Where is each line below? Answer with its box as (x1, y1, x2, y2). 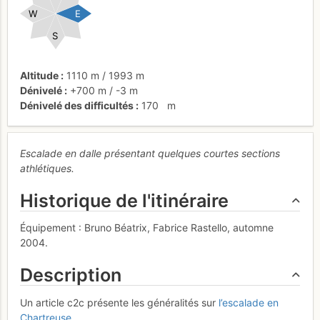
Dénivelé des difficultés (20, 99, 134, 112)
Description (20, 264, 121, 286)
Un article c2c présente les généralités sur (20, 296, 219, 309)
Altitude (20, 69, 59, 82)
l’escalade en (219, 296, 279, 309)
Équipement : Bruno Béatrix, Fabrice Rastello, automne (20, 221, 274, 234)
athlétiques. (20, 161, 74, 174)
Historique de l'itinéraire (20, 189, 229, 211)
